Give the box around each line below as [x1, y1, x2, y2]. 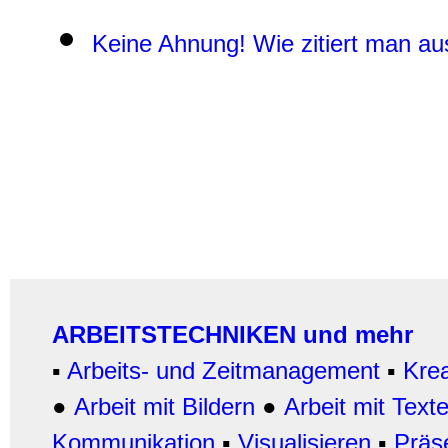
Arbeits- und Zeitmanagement [67, 357, 380, 384]
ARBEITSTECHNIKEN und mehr [52, 321, 413, 348]
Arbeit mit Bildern [74, 393, 255, 420]
